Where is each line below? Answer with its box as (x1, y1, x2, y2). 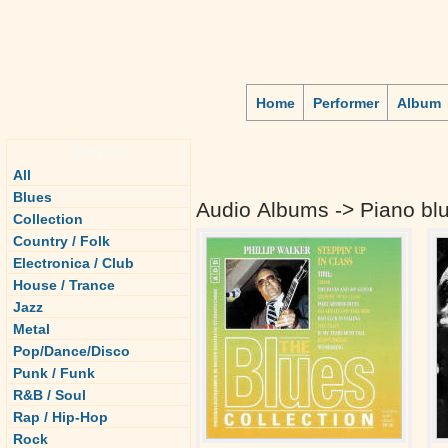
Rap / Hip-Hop (13, 409, 108, 425)
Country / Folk (13, 233, 110, 249)
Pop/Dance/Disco (13, 343, 130, 359)
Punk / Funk (13, 365, 95, 381)
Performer (313, 95, 379, 111)
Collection (13, 211, 83, 227)
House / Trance (13, 277, 115, 293)
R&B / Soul (13, 387, 86, 403)
